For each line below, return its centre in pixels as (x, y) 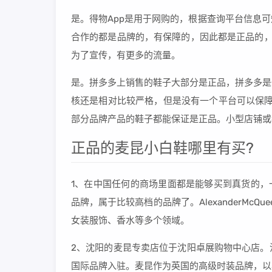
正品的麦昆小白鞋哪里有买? (162, 148)
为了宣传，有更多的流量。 (126, 55)
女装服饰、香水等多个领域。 (130, 220)
